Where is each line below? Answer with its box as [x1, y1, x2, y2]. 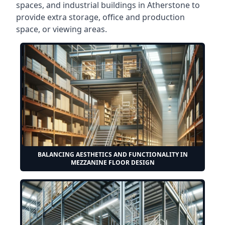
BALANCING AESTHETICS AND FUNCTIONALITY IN [37, 150, 188, 159]
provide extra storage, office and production [16, 11, 185, 23]
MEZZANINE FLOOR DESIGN [70, 158, 155, 167]
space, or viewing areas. [16, 23, 107, 35]
